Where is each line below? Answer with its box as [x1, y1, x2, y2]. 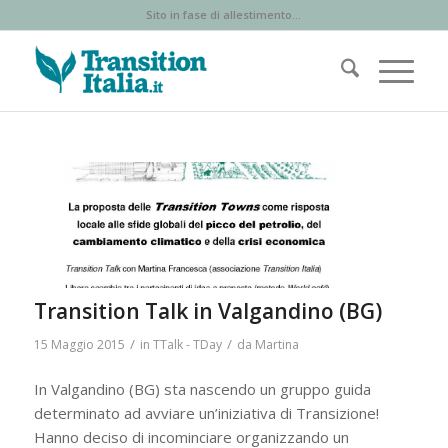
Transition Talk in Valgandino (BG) [33, 296, 382, 325]
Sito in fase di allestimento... [146, 7, 302, 22]
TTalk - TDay [152, 335, 222, 353]
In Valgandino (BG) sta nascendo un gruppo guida [33, 379, 371, 400]
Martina [254, 335, 299, 353]
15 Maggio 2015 [33, 335, 125, 353]
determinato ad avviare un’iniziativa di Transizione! [33, 403, 379, 424]
